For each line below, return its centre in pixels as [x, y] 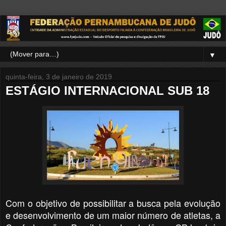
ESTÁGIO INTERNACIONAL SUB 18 [107, 90]
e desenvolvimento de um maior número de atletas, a [113, 215]
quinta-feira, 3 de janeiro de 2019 [59, 76]
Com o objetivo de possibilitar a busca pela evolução [113, 203]
